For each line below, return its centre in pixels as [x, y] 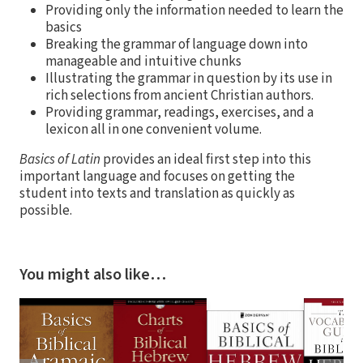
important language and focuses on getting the [157, 176]
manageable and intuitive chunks [143, 61]
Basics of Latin [60, 159]
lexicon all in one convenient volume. [154, 129]
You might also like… [93, 274]
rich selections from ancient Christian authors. [179, 95]
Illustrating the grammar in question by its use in [189, 78]
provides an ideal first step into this [206, 159]
